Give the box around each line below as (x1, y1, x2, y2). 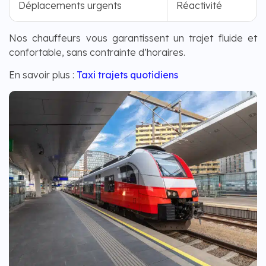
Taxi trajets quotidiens (77, 69, 178, 81)
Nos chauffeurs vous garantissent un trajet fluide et (9, 31, 257, 44)
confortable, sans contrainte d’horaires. (9, 46, 185, 58)
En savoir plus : (9, 69, 77, 81)
